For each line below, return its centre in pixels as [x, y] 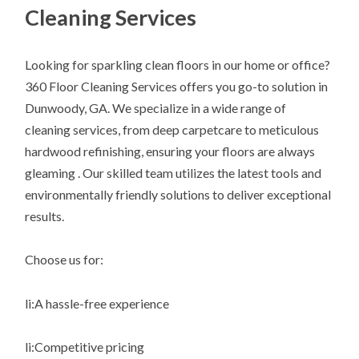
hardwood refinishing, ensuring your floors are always [170, 151]
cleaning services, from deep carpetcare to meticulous [172, 130]
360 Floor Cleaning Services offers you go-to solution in [177, 87]
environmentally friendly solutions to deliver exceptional [178, 195]
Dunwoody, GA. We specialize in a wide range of [156, 108]
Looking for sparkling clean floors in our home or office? [178, 65]
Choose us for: [65, 260]
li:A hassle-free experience [97, 303]
